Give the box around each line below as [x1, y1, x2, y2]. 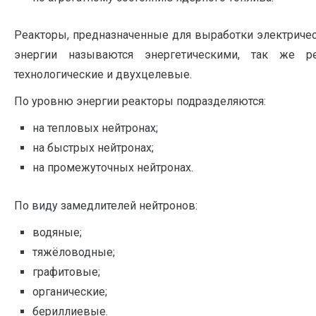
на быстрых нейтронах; [32, 141, 154, 155]
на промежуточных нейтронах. [32, 161, 193, 175]
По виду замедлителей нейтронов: [14, 198, 197, 212]
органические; [32, 284, 107, 298]
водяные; [32, 225, 82, 239]
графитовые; [32, 265, 100, 279]
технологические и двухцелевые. [14, 68, 192, 82]
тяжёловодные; [32, 245, 115, 259]
